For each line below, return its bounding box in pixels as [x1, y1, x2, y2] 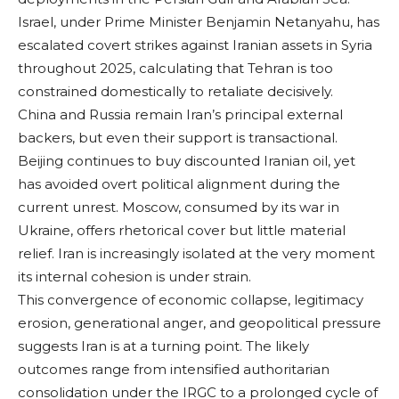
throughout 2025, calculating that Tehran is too [18, 59, 333, 77]
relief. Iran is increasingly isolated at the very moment [18, 244, 375, 262]
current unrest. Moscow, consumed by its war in [18, 198, 339, 216]
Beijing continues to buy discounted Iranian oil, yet [18, 151, 355, 169]
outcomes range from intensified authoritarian [18, 360, 330, 378]
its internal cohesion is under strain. [18, 267, 251, 285]
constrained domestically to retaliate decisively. [18, 82, 333, 100]
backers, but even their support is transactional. [18, 128, 338, 146]
